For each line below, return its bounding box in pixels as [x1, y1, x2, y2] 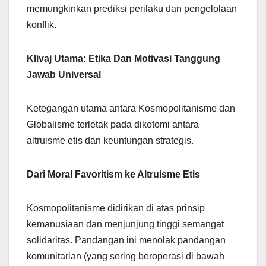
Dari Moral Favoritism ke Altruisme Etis [27, 169, 200, 180]
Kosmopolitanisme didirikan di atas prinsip [27, 203, 205, 214]
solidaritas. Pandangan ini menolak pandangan [27, 235, 226, 246]
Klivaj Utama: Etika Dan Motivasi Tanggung [27, 53, 220, 64]
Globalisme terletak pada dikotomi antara [27, 119, 199, 130]
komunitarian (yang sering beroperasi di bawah [27, 251, 224, 262]
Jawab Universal [27, 69, 101, 80]
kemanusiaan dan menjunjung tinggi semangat [27, 219, 224, 230]
